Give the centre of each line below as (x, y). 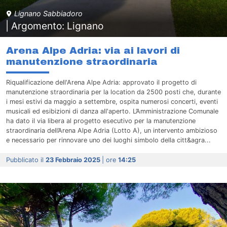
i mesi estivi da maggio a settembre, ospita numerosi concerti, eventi (112, 102)
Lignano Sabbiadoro (47, 14)
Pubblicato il (26, 160)
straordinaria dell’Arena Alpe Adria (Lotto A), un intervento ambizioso (112, 131)
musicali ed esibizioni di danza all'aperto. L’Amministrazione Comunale (112, 111)
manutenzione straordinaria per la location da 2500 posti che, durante (113, 92)
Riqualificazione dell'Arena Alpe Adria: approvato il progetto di (101, 83)
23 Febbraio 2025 (74, 160)
